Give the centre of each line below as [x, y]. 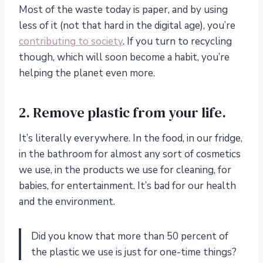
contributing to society [71, 42]
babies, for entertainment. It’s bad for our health [127, 186]
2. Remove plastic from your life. [122, 113]
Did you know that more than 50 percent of [130, 237]
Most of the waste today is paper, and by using [123, 10]
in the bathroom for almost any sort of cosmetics [130, 154]
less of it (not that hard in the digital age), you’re [127, 26]
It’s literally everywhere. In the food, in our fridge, [131, 139]
